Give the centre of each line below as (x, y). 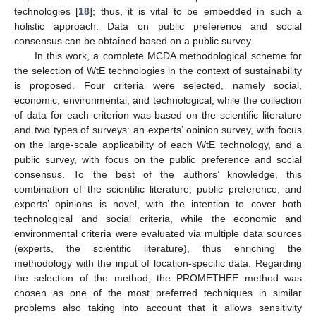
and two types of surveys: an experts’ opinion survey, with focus (158, 129)
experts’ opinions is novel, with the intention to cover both (158, 203)
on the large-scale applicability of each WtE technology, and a (158, 144)
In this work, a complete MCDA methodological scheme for (168, 55)
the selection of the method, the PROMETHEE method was (158, 278)
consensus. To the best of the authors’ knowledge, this (158, 174)
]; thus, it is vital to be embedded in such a (196, 11)
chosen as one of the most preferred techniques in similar (158, 292)
